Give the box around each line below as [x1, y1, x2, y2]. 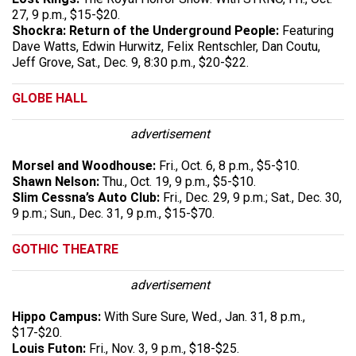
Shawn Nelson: [12, 173, 99, 189]
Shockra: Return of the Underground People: [12, 22, 279, 38]
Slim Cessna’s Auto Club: [12, 189, 163, 205]
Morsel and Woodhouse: [12, 157, 156, 173]
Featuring [279, 22, 334, 38]
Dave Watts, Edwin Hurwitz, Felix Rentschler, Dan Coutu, [12, 38, 320, 54]
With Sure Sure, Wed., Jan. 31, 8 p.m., [104, 308, 305, 324]
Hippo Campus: [12, 308, 104, 324]
